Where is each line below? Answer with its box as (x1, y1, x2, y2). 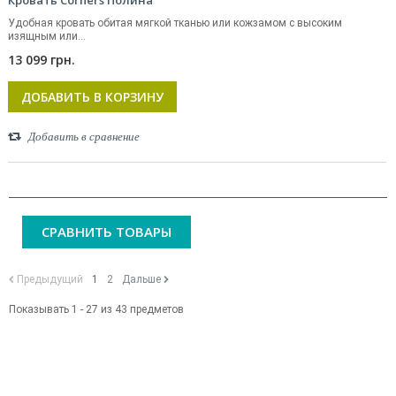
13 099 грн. (8, 51, 75, 68)
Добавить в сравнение (28, 130, 140, 143)
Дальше (122, 273, 161, 286)
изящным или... (8, 30, 86, 42)
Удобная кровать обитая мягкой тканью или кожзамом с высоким (8, 17, 342, 29)
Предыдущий (17, 273, 83, 286)
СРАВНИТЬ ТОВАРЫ (42, 223, 171, 240)
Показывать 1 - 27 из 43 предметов (9, 303, 184, 316)
